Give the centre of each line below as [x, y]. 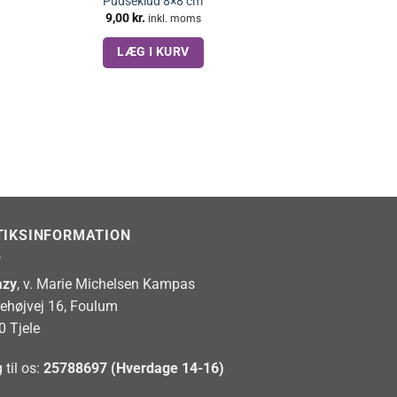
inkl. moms [174, 19]
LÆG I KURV [153, 51]
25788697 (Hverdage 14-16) [134, 369]
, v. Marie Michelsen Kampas [106, 284]
